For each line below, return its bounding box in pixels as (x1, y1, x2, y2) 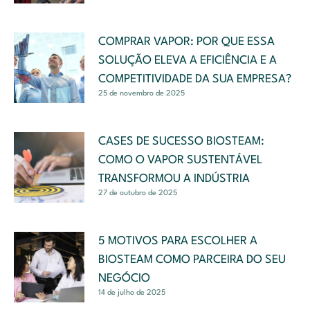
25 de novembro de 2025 (98, 89, 185, 98)
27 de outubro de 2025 (98, 189, 177, 197)
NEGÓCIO (98, 272, 150, 284)
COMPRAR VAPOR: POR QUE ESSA (98, 35, 275, 48)
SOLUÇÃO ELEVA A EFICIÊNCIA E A (98, 54, 277, 66)
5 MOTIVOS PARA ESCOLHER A (98, 235, 257, 247)
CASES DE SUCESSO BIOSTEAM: (98, 135, 264, 147)
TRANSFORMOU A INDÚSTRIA (98, 172, 250, 185)
